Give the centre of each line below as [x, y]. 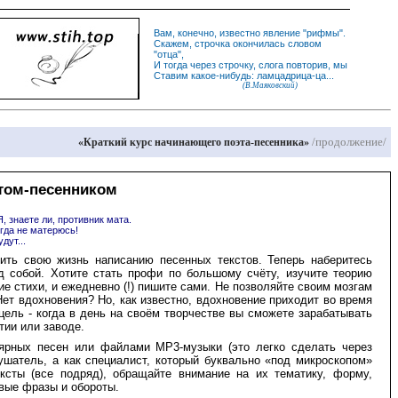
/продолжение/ [349, 142]
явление [282, 33]
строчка [212, 44]
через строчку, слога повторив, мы [267, 65]
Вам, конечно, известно [208, 33]
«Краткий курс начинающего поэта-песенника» [194, 142]
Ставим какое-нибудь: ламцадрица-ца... [244, 76]
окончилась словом [276, 44]
